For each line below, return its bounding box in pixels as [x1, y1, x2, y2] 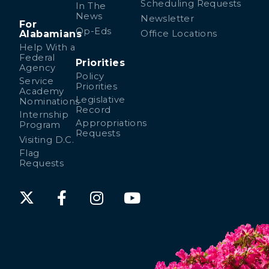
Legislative [76, 94, 125, 106]
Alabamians [19, 28, 82, 40]
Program [19, 119, 61, 131]
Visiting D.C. [19, 134, 74, 146]
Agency [19, 62, 56, 74]
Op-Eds [76, 26, 112, 37]
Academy [19, 86, 64, 97]
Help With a [19, 42, 76, 53]
